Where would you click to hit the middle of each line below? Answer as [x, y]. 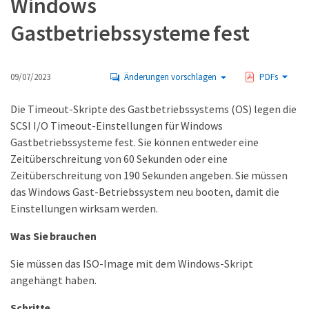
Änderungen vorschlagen [170, 77]
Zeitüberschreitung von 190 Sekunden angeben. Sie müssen [149, 175]
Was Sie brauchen [53, 236]
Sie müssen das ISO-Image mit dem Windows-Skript [132, 263]
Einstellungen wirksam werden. [84, 208]
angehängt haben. [53, 280]
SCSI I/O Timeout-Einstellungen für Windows [117, 126]
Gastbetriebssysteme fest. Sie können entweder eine [134, 142]
